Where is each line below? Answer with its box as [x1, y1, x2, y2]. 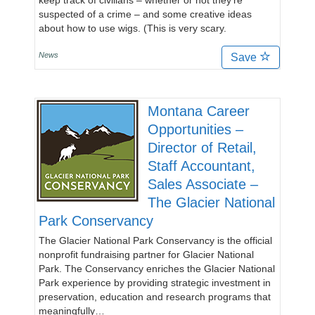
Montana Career [148, 103, 250, 119]
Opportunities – [148, 122, 243, 137]
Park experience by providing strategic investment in [39, 277, 271, 288]
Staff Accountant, [148, 158, 255, 174]
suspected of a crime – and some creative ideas [39, 8, 252, 20]
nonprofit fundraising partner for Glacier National [39, 249, 254, 260]
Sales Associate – [148, 176, 258, 192]
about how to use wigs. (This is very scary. [39, 22, 226, 34]
